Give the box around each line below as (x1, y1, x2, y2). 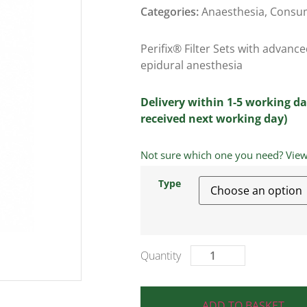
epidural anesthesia (140, 58, 243, 73)
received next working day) (140, 111, 287, 127)
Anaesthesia (201, 4, 265, 20)
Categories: (140, 4, 201, 20)
